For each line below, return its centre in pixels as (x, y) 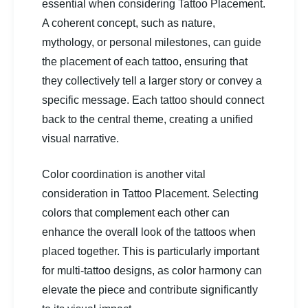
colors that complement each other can (136, 212)
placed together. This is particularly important (151, 251)
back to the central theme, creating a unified (147, 119)
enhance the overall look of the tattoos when (149, 232)
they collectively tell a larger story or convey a (152, 80)
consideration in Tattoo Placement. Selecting (150, 193)
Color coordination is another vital (124, 174)
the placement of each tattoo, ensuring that (145, 61)
